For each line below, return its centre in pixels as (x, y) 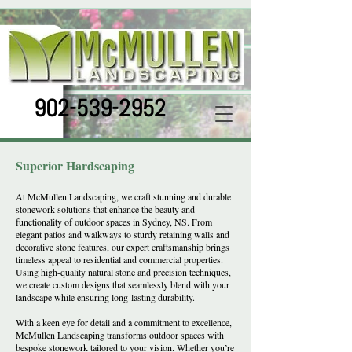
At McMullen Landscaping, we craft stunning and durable (123, 196)
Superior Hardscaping (77, 165)
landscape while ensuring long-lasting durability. (105, 297)
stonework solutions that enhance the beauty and (105, 209)
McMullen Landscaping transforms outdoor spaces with (120, 335)
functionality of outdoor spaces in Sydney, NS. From (114, 222)
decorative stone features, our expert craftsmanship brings (123, 247)
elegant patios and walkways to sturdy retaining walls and (123, 234)
